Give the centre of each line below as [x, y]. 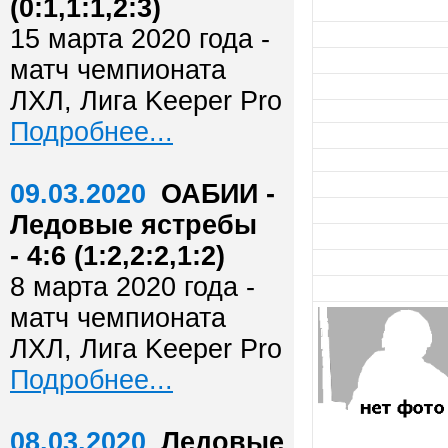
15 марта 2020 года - [140, 39]
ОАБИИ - [218, 194]
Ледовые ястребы [133, 225]
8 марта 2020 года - [132, 287]
